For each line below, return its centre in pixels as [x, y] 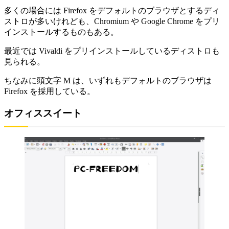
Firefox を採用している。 [50, 91]
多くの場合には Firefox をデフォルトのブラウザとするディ [112, 10]
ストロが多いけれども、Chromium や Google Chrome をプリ [112, 21]
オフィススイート [43, 113]
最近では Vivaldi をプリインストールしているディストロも [112, 51]
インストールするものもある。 [61, 32]
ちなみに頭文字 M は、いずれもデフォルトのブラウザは [108, 80]
